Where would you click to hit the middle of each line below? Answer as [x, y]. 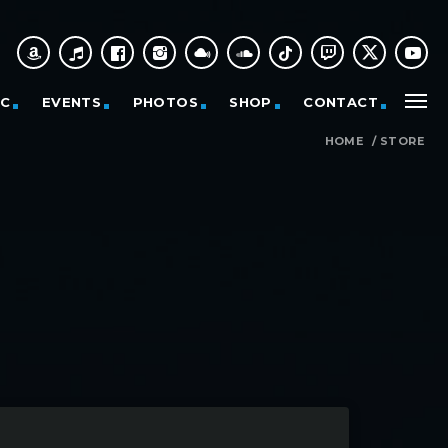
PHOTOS [165, 102]
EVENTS [71, 102]
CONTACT [340, 102]
